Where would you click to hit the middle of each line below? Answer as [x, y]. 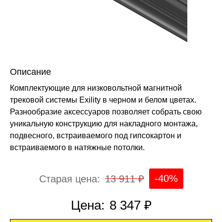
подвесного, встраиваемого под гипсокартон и [96, 136]
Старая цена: [69, 179]
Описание [30, 72]
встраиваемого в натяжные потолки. [77, 148]
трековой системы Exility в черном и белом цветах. [103, 100]
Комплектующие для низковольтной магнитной [96, 88]
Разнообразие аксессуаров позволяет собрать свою [106, 112]
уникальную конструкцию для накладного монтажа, [104, 124]
